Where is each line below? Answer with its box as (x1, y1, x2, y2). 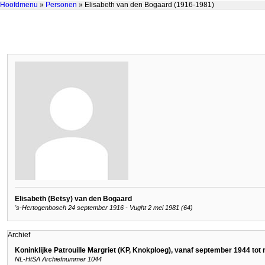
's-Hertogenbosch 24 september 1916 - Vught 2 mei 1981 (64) (15, 204, 193, 212)
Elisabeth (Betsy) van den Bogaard (15, 195, 132, 203)
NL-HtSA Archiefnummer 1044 (15, 256, 102, 263)
